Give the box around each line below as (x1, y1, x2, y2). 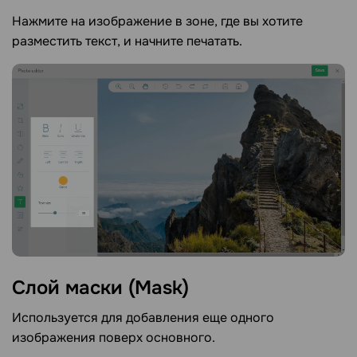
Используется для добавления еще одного (12, 309, 274, 327)
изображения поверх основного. (12, 329, 215, 347)
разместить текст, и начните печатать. (12, 32, 242, 49)
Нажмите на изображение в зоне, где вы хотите (12, 12, 303, 29)
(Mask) (128, 275, 189, 300)
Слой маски (12, 275, 128, 300)
